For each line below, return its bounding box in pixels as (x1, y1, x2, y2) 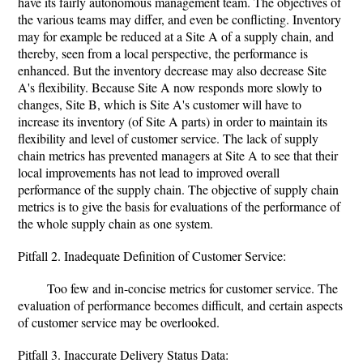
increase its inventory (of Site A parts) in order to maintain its (18, 113, 327, 130)
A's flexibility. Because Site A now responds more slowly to (18, 79, 322, 96)
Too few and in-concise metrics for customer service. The (47, 280, 338, 297)
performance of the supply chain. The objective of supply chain (18, 181, 339, 198)
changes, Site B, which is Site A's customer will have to (18, 96, 301, 113)
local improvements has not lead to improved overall (18, 164, 280, 181)
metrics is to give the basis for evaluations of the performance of (18, 198, 340, 215)
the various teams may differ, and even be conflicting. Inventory (18, 11, 341, 28)
